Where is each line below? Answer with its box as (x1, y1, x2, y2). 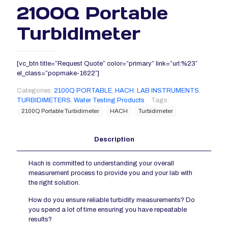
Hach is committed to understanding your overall (28, 160, 175, 167)
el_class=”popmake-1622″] (17, 70, 99, 77)
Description (94, 136, 134, 144)
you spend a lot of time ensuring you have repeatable (28, 206, 187, 214)
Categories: (17, 87, 54, 95)
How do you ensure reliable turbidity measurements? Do (28, 196, 195, 204)
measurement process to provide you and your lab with (28, 169, 193, 177)
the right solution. (28, 179, 80, 187)
